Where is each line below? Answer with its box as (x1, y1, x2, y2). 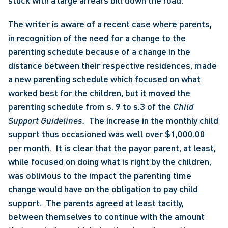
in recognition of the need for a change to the (8, 32, 186, 43)
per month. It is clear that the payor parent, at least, (8, 142, 216, 153)
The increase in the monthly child (89, 115, 218, 126)
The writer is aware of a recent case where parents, (8, 18, 212, 30)
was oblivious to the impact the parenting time (8, 169, 191, 181)
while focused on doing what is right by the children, (8, 156, 211, 167)
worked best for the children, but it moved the (8, 87, 190, 98)
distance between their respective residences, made (8, 60, 217, 71)
